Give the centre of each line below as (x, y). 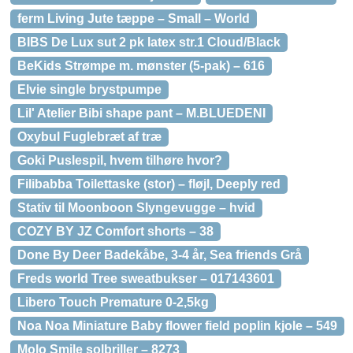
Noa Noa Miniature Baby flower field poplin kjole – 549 (177, 326)
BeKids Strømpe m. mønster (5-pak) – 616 (141, 66)
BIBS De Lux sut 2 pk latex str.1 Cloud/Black (149, 42)
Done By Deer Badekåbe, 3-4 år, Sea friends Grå (160, 255)
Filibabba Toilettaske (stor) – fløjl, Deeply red (149, 184)
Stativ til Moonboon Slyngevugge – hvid (136, 208)
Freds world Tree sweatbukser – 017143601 (146, 279)
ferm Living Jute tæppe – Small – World (134, 19)
